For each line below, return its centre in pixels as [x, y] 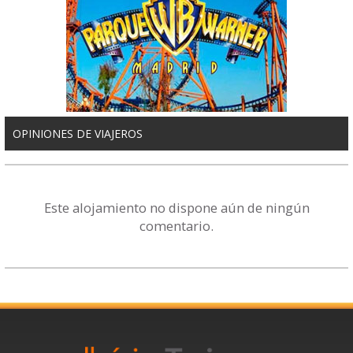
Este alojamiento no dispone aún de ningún [176, 207]
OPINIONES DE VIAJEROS [78, 134]
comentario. [176, 225]
